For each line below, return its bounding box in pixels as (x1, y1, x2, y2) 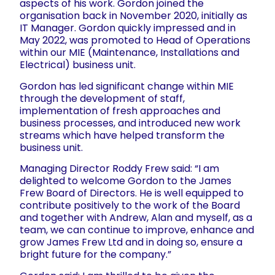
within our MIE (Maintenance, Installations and (20, 45, 239, 60)
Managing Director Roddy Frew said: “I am (20, 161, 219, 176)
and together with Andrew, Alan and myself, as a (20, 211, 252, 225)
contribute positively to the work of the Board (20, 198, 240, 213)
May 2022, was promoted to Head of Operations (20, 33, 250, 48)
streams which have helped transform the (20, 128, 225, 142)
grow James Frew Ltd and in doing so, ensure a (20, 235, 242, 250)
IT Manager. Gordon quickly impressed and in (20, 21, 236, 36)
